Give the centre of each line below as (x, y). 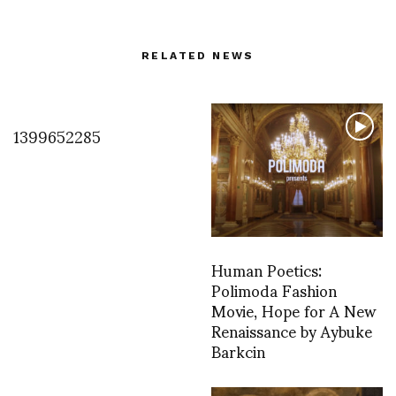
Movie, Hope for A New (293, 310)
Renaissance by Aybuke (292, 331)
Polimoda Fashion (274, 290)
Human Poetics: (267, 270)
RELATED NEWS (198, 56)
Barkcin (238, 351)
